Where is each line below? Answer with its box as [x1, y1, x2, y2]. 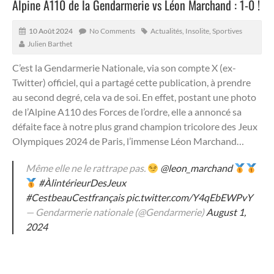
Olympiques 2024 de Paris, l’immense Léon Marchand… [12, 135, 244, 147]
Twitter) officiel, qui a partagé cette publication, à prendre [12, 76, 251, 88]
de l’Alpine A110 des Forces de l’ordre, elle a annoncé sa [12, 105, 242, 117]
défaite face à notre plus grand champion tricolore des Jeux [12, 120, 257, 132]
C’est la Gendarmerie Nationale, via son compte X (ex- [12, 61, 236, 73]
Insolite [185, 26, 209, 35]
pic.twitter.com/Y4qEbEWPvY [126, 191, 253, 203]
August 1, [206, 206, 246, 218]
